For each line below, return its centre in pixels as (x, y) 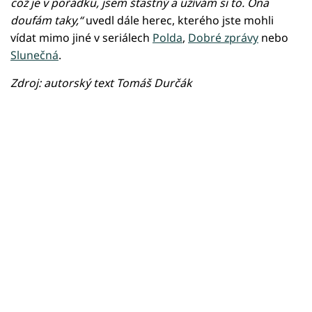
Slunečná (34, 55)
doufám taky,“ (47, 21)
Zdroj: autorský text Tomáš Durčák (101, 83)
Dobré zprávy (223, 38)
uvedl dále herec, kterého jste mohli (178, 21)
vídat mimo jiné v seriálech (81, 38)
